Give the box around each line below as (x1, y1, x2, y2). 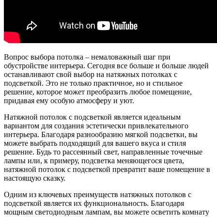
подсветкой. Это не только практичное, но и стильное (4, 78, 183, 87)
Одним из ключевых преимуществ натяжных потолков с (4, 190, 191, 199)
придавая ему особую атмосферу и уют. (4, 96, 134, 105)
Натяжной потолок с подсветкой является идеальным (4, 112, 181, 121)
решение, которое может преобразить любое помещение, (4, 87, 192, 96)
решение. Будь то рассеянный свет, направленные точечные (4, 147, 202, 156)
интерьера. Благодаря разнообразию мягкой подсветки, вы (4, 130, 198, 139)
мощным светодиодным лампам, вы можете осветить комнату (4, 207, 209, 216)
